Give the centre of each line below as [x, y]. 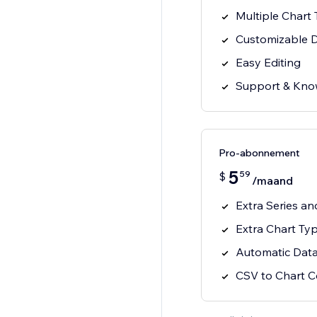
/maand [272, 181]
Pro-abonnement [259, 153]
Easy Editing [268, 63]
